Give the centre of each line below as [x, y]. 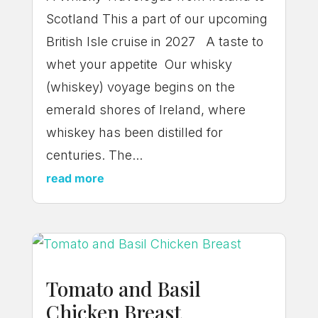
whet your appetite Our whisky [139, 64]
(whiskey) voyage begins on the [140, 87]
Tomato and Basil [123, 288]
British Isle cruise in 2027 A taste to [154, 41]
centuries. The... [94, 155]
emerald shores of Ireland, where [146, 109]
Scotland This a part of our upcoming [157, 18]
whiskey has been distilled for [134, 132]
